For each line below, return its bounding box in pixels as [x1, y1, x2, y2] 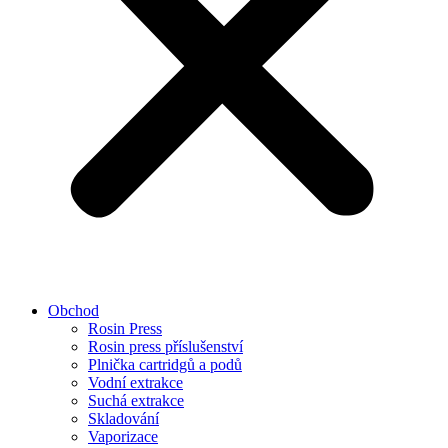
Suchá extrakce [88, 392, 184, 409]
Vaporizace [88, 428, 158, 445]
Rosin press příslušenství [88, 338, 243, 355]
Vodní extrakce [88, 374, 183, 391]
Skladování [88, 410, 159, 427]
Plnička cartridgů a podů [88, 356, 242, 373]
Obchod [48, 302, 99, 319]
